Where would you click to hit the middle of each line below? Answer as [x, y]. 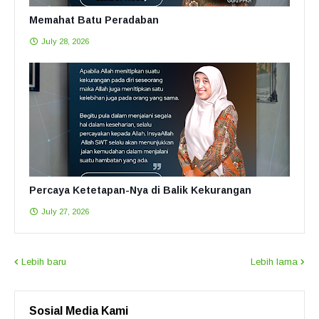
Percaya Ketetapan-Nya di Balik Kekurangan [140, 190]
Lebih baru [44, 261]
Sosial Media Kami [79, 310]
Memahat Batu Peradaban [94, 20]
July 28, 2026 [65, 41]
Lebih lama [274, 261]
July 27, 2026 [65, 211]
